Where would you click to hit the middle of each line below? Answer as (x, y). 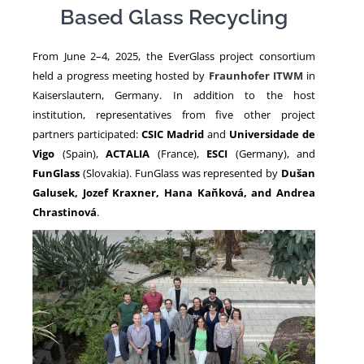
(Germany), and (271, 153)
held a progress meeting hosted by (121, 75)
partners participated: (87, 134)
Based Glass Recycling (174, 17)
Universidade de (272, 134)
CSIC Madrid (173, 134)
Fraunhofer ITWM (256, 75)
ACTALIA (128, 153)
